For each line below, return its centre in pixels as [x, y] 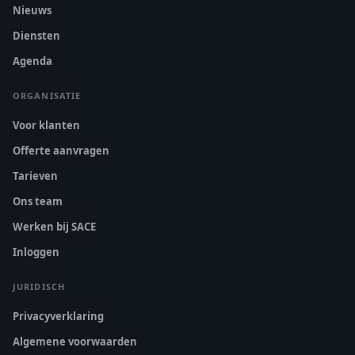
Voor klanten [46, 125]
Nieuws [32, 10]
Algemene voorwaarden [75, 342]
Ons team [38, 201]
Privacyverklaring [58, 316]
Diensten [36, 36]
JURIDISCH [39, 286]
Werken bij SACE [54, 227]
